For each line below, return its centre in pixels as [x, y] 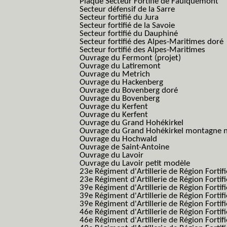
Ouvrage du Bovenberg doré [129, 90]
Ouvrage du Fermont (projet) [130, 58]
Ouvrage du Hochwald [118, 139]
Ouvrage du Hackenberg [121, 82]
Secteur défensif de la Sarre [127, 9]
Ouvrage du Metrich [115, 74]
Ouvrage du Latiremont [120, 66]
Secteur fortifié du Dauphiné [129, 34]
